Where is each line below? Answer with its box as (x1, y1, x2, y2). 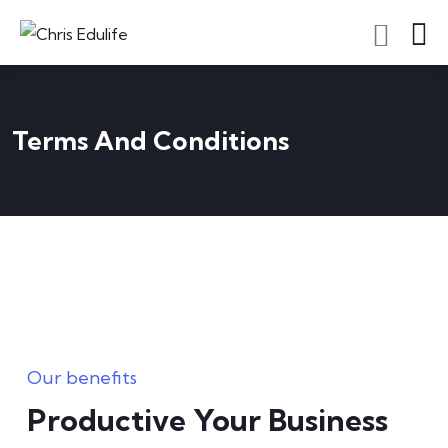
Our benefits (27, 366, 137, 389)
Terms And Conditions (12, 124, 289, 157)
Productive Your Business (27, 401, 388, 439)
